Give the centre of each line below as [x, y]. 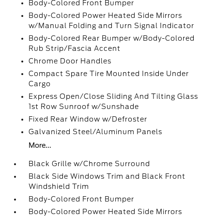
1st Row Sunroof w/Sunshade [84, 107]
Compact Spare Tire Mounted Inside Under [109, 74]
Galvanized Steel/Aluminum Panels [96, 132]
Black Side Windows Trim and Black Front [107, 176]
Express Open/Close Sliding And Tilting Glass [114, 96]
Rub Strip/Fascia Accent [75, 48]
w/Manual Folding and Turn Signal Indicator [112, 26]
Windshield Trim [59, 186]
